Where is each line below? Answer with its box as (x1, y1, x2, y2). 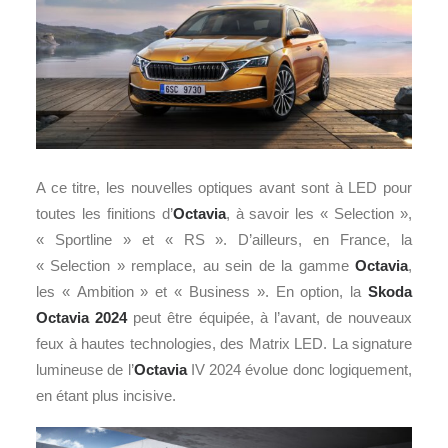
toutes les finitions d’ (36, 204, 173, 222)
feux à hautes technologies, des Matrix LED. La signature (36, 334, 412, 352)
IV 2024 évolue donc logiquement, (186, 360, 413, 378)
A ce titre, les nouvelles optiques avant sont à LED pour (36, 178, 412, 196)
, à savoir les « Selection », (225, 204, 413, 222)
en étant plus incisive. (36, 386, 176, 404)
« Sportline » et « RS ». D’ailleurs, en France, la (36, 230, 412, 248)
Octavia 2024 (36, 308, 128, 326)
